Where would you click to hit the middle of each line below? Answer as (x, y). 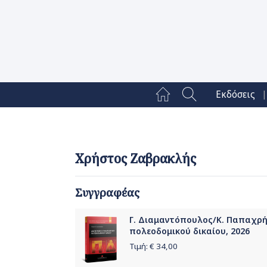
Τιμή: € (143, 246)
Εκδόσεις (235, 95)
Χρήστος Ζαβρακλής (136, 159)
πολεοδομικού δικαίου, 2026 (190, 231)
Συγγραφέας (107, 193)
